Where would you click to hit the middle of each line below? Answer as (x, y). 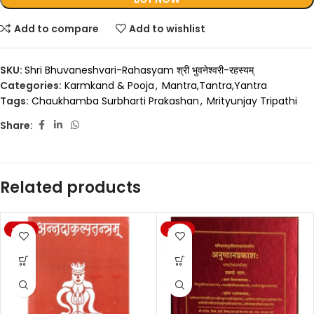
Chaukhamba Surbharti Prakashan (115, 101)
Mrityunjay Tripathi (252, 101)
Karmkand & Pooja (109, 86)
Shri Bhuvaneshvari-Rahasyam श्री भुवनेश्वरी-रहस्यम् (139, 70)
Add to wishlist (168, 28)
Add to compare (56, 28)
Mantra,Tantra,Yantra (214, 86)
